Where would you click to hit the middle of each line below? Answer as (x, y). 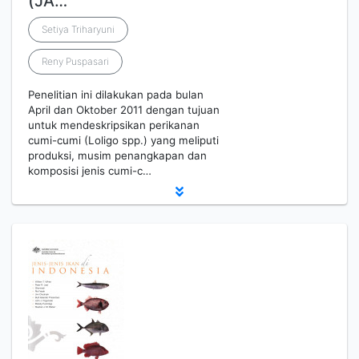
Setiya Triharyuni (78, 29)
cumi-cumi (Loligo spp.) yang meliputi (123, 140)
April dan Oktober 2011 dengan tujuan (124, 110)
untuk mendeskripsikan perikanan (114, 125)
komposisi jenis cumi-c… (90, 171)
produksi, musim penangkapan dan (117, 155)
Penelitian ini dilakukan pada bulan (116, 95)
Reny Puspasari (75, 61)
